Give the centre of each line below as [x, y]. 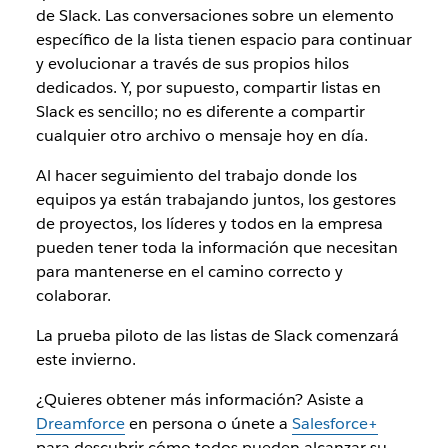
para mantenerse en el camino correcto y [189, 272]
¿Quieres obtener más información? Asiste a [199, 400]
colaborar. [73, 296]
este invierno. [85, 360]
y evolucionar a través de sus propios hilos [192, 64]
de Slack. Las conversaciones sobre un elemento [214, 16]
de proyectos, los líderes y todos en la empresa [209, 224]
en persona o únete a [208, 424]
